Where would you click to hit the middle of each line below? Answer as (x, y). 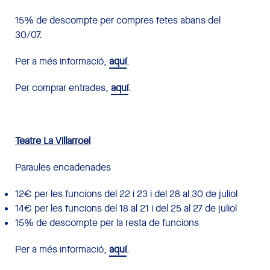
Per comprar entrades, (63, 87)
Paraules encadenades (63, 167)
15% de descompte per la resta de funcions (107, 222)
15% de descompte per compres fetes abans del (118, 20)
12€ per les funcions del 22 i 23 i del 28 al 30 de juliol (126, 193)
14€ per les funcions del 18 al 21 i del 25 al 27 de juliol (126, 208)
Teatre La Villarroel (53, 140)
